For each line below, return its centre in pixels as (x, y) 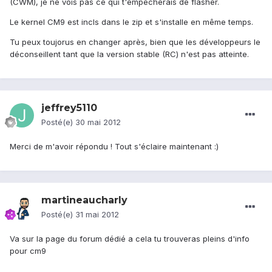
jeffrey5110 (69, 108)
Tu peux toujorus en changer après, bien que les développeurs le (135, 42)
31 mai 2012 (97, 215)
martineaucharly (84, 200)
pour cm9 (28, 251)
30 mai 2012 (98, 122)
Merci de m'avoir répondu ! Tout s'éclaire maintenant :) (114, 147)
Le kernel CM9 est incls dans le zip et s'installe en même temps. (131, 22)
